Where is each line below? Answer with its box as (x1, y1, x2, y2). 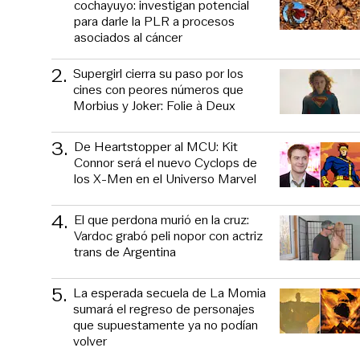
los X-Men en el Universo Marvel (74, 169, 256, 188)
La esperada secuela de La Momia (73, 283, 266, 302)
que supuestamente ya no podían (73, 315, 258, 334)
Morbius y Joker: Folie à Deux (73, 96, 235, 115)
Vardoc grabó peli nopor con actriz (74, 226, 263, 245)
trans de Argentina (74, 242, 176, 261)
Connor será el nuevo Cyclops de (74, 153, 257, 172)
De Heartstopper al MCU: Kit (74, 137, 238, 156)
